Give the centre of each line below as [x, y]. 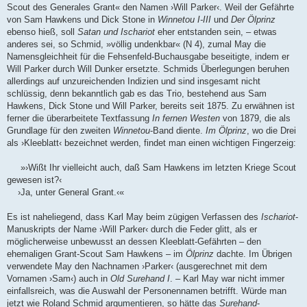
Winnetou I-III [184, 20]
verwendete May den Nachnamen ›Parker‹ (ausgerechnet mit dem [137, 267]
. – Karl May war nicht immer [227, 279]
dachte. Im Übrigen [253, 254]
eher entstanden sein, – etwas [216, 32]
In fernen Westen [186, 119]
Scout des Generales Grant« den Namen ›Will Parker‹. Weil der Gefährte [150, 8]
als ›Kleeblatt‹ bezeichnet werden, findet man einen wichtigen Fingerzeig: [151, 143]
